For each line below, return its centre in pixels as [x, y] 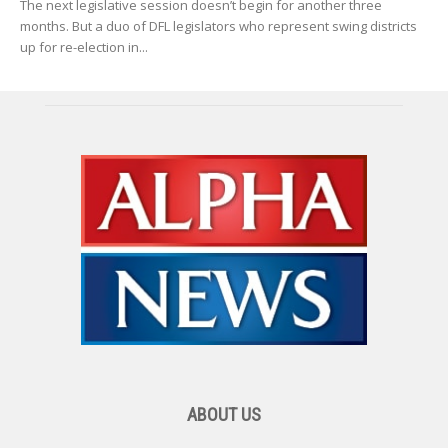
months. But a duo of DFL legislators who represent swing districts [218, 25]
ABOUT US [224, 415]
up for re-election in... [84, 46]
